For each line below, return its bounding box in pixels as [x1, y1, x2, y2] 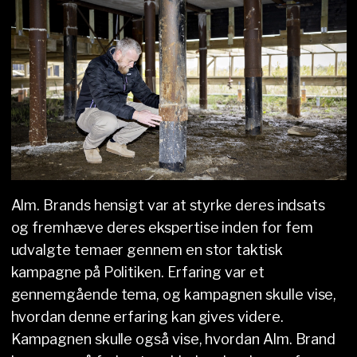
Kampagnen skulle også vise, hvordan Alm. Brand [10, 331, 336, 348]
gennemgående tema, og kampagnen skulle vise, [10, 286, 337, 304]
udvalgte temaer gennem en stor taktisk [10, 241, 283, 259]
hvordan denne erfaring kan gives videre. [10, 308, 284, 326]
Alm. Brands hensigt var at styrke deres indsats [10, 197, 326, 214]
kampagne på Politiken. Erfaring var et [10, 264, 265, 281]
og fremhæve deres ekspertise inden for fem [10, 219, 313, 237]
